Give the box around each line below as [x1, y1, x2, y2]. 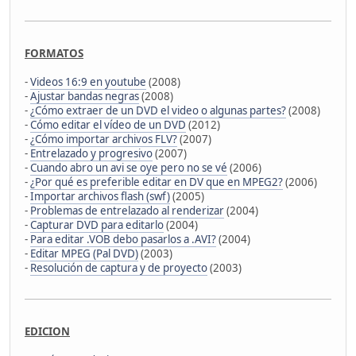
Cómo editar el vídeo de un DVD [30, 117, 186, 132]
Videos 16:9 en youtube [30, 74, 146, 89]
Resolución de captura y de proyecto [30, 260, 207, 275]
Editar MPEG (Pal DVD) [30, 246, 138, 261]
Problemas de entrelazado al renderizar [30, 203, 224, 218]
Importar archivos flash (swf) [30, 188, 170, 203]
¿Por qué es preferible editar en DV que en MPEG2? [30, 174, 283, 189]
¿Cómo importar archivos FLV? [30, 131, 177, 146]
